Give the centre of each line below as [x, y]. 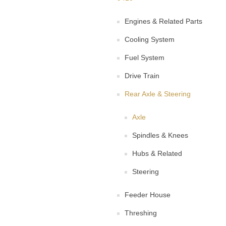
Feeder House [148, 195]
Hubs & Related [157, 153]
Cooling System [150, 39]
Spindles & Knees [160, 135]
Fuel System [145, 58]
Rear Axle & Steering [158, 94]
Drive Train [142, 76]
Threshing [141, 213]
